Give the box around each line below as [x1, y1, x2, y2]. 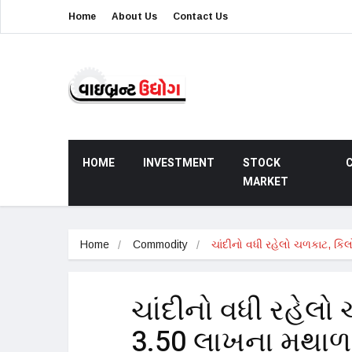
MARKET [243, 174, 288, 191]
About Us [112, 11, 157, 22]
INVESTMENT [143, 155, 214, 172]
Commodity [133, 238, 188, 251]
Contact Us [173, 11, 228, 22]
